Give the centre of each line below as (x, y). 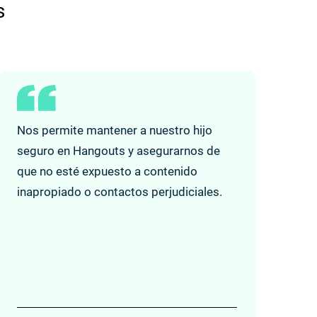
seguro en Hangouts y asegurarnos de (118, 150)
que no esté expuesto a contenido (107, 171)
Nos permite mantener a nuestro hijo (114, 130)
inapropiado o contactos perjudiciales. (119, 191)
